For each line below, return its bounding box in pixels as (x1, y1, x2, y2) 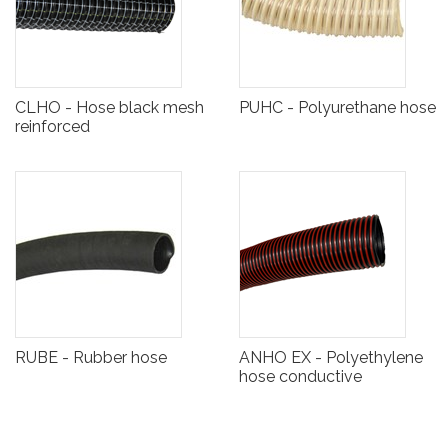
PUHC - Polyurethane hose (239, 98, 436, 118)
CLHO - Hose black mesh (15, 98, 204, 118)
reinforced (15, 117, 90, 137)
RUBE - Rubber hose (15, 348, 167, 368)
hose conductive (239, 367, 362, 387)
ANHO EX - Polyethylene (239, 348, 423, 368)
